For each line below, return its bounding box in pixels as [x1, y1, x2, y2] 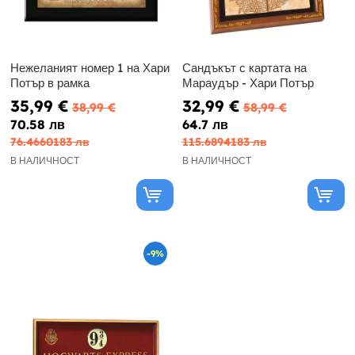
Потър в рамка [10, 75, 90, 91]
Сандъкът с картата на [181, 60, 307, 76]
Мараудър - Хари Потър [181, 75, 314, 91]
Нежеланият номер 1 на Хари [10, 60, 170, 76]
